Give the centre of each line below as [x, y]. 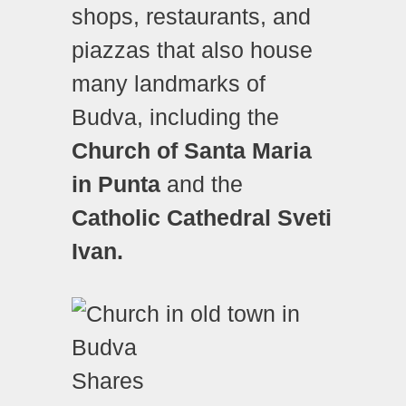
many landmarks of [169, 83]
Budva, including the [175, 116]
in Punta [116, 184]
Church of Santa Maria [192, 150]
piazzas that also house [192, 49]
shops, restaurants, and [191, 16]
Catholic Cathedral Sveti [202, 217]
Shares [108, 381]
